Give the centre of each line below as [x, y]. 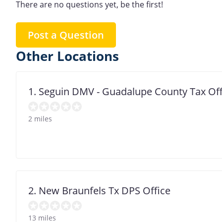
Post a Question [66, 35]
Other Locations [67, 56]
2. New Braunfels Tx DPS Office [99, 191]
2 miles [40, 119]
